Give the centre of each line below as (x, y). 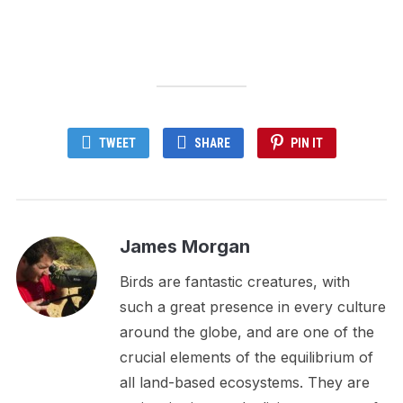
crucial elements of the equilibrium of (246, 358)
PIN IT (306, 143)
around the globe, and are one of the (246, 332)
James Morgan (184, 247)
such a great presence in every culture (252, 307)
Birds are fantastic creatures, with (234, 282)
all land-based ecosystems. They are (244, 383)
